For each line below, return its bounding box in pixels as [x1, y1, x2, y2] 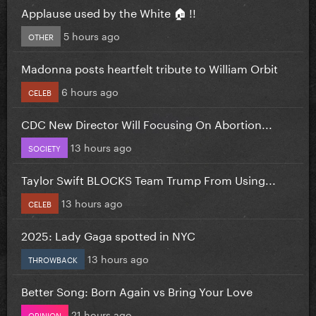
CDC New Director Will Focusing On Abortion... [21, 114, 272, 132]
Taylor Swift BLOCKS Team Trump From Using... [21, 169, 276, 188]
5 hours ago [63, 27, 120, 43]
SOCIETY [28, 140, 61, 154]
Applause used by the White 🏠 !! [21, 2, 196, 20]
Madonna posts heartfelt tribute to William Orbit [21, 58, 278, 76]
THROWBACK [28, 252, 78, 265]
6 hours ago [61, 83, 119, 99]
